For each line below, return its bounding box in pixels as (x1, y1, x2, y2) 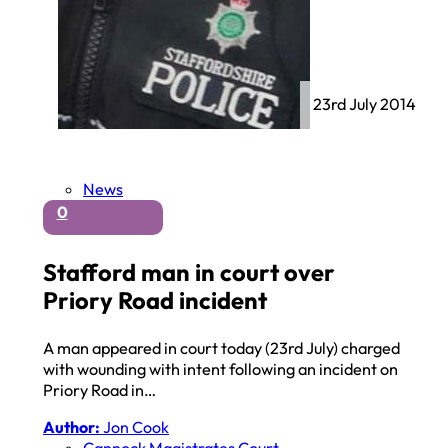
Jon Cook (100, 417, 170, 438)
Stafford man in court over (43, 257, 336, 288)
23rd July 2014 (313, 94, 417, 115)
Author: (43, 417, 101, 438)
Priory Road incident (43, 285, 268, 316)
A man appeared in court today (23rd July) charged (43, 337, 401, 358)
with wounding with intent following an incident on (43, 358, 399, 379)
